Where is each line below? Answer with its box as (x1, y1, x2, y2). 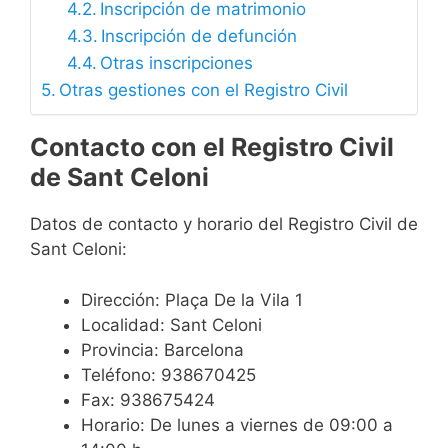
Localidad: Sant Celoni (81, 314, 262, 335)
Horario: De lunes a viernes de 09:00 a (81, 414, 393, 435)
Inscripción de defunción (100, 26, 297, 47)
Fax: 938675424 (81, 389, 215, 410)
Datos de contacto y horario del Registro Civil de (30, 214, 418, 235)
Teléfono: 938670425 (81, 364, 256, 385)
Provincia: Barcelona (81, 339, 244, 360)
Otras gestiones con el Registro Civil (59, 80, 349, 101)
